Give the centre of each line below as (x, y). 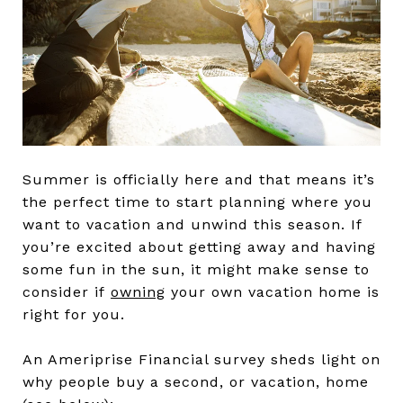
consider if (67, 291)
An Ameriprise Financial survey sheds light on (201, 359)
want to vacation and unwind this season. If (192, 224)
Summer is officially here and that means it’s (199, 179)
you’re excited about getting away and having (199, 246)
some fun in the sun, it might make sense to (196, 269)
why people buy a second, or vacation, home (196, 381)
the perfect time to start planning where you (197, 201)
